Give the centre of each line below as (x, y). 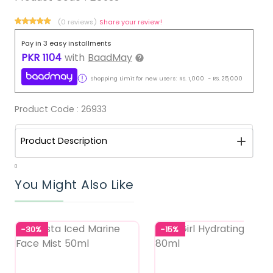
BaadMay (110, 57)
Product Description (64, 141)
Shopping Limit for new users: (132, 78)
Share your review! (131, 22)
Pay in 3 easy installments (66, 43)
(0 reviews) (78, 22)
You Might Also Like (74, 185)
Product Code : (48, 109)
